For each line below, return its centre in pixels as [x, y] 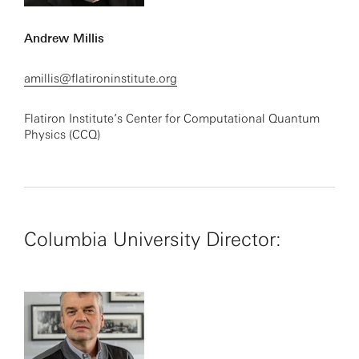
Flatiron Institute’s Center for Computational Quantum [172, 119]
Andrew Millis [64, 38]
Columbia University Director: [153, 239]
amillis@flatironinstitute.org [101, 79]
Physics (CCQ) [62, 135]
